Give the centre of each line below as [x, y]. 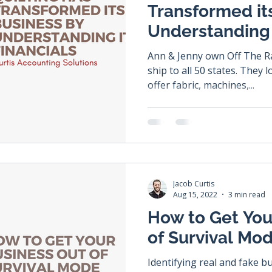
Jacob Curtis [194, 183]
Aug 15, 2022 [195, 194]
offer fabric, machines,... [201, 85]
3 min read [247, 194]
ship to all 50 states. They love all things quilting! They [194, 70]
